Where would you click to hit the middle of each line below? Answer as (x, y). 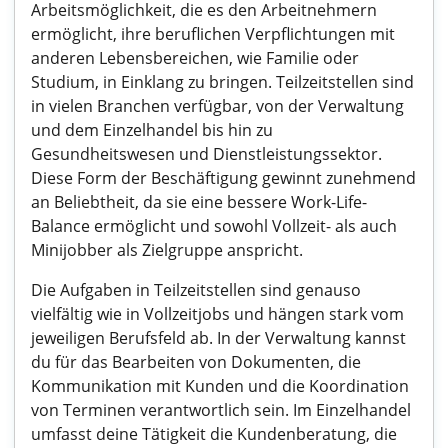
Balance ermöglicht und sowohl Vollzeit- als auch (214, 226)
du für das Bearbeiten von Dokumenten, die (196, 362)
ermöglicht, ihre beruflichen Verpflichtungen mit (213, 34)
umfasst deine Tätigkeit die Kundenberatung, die (214, 434)
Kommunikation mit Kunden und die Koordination (220, 386)
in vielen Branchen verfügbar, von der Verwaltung (217, 106)
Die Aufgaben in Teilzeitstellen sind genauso (196, 290)
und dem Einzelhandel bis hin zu (152, 130)
